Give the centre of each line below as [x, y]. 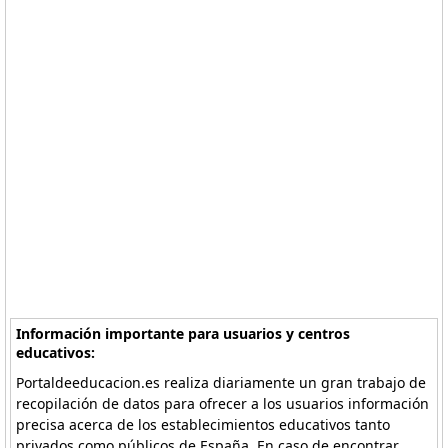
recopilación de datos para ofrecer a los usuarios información [223, 403]
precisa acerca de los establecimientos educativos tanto [203, 424]
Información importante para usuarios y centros [183, 333]
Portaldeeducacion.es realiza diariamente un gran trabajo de [221, 382]
